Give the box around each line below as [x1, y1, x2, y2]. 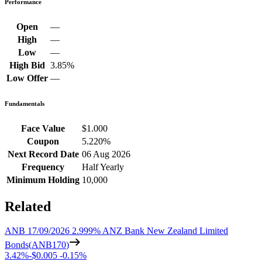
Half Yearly [82, 161, 124, 172]
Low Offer [6, 73, 48, 83]
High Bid [9, 60, 45, 70]
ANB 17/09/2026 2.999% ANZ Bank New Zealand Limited [5, 226, 228, 236]
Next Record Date [7, 149, 79, 159]
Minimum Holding [6, 174, 80, 185]
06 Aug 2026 [82, 149, 130, 159]
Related [5, 198, 51, 214]
